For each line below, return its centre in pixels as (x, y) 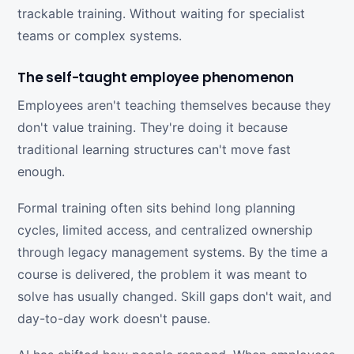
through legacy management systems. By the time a (173, 252)
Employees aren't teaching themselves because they (174, 105)
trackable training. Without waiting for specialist (161, 13)
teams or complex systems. (100, 36)
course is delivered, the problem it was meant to (162, 274)
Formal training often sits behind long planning (156, 208)
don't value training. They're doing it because (153, 127)
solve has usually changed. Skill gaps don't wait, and (175, 296)
